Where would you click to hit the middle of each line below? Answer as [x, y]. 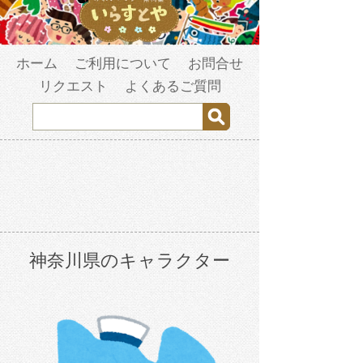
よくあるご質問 [173, 87]
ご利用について [123, 64]
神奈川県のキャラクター [130, 261]
